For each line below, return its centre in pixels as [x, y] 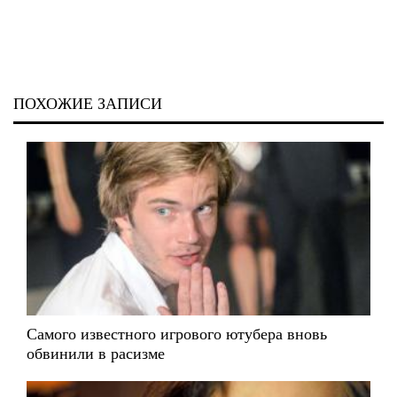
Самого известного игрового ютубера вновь [177, 335]
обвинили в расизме [96, 354]
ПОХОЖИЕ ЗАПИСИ [88, 103]
